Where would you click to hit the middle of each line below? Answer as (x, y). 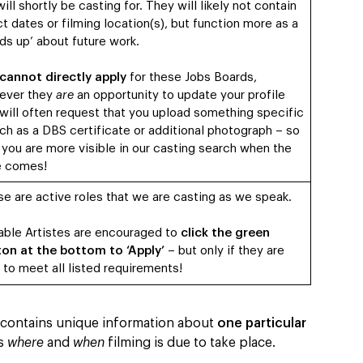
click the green (225, 233)
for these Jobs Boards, (191, 77)
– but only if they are (224, 250)
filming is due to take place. (190, 342)
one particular (262, 323)
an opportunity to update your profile (179, 95)
